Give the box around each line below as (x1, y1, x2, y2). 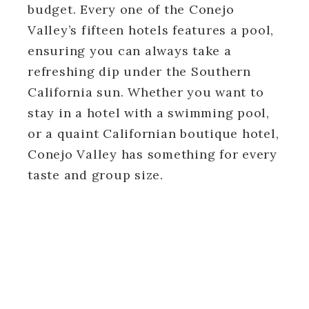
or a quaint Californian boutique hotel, (28, 125, 279, 141)
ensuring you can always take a (28, 42, 232, 59)
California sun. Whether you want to (28, 83, 264, 100)
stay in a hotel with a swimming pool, (28, 104, 270, 121)
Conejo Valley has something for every (28, 146, 277, 162)
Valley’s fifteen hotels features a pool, (28, 21, 274, 38)
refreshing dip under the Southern (28, 63, 251, 79)
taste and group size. (28, 166, 168, 183)
